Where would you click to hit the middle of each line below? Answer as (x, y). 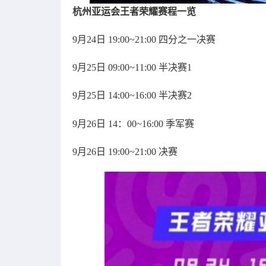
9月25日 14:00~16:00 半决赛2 (132, 96)
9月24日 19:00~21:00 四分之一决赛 (144, 39)
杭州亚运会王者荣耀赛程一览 (134, 11)
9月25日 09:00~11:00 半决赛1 (132, 68)
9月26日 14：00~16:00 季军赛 (133, 123)
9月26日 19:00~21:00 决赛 (125, 151)
